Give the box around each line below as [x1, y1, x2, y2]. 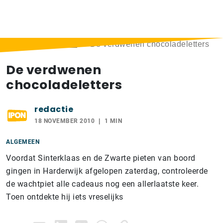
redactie [34, 104, 73, 115]
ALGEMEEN [6, 138, 39, 145]
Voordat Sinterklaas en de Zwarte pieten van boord [6, 153, 196, 163]
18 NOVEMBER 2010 [34, 117, 95, 124]
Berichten [41, 40, 77, 48]
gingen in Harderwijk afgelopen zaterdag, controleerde [6, 166, 208, 176]
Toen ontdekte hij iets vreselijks [6, 192, 123, 202]
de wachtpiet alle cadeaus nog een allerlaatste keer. [6, 179, 199, 189]
